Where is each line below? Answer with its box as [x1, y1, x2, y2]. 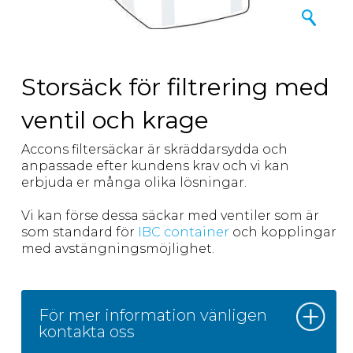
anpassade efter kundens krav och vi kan [21, 158, 289, 174]
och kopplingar [229, 225, 336, 240]
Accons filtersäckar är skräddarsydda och [21, 142, 288, 158]
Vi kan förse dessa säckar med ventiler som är [21, 208, 319, 224]
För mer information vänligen [39, 306, 267, 325]
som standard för [21, 225, 138, 240]
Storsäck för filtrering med [21, 72, 329, 102]
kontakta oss [39, 322, 135, 342]
